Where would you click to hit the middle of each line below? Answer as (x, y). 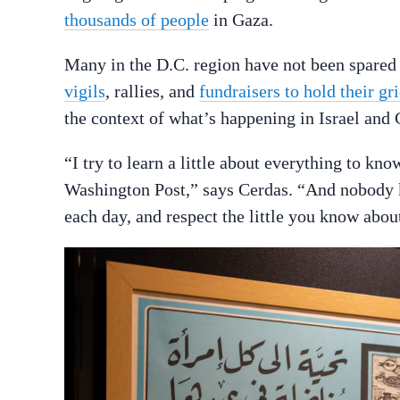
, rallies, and (152, 92)
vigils (85, 92)
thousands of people (137, 20)
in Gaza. (241, 20)
